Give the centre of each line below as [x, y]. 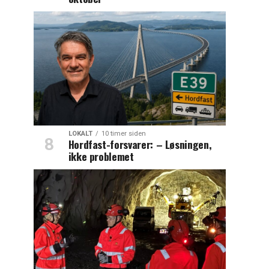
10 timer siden [123, 133]
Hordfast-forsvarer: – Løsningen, [140, 144]
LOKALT [80, 133]
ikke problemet [101, 156]
